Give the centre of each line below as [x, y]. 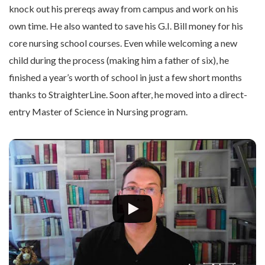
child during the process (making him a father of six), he [119, 60]
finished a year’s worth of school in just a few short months [125, 77]
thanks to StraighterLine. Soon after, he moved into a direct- [128, 95]
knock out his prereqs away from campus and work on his [124, 9]
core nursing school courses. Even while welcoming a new [123, 43]
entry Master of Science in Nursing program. [100, 112]
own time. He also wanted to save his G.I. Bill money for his [126, 26]
